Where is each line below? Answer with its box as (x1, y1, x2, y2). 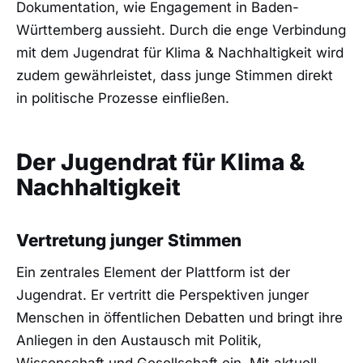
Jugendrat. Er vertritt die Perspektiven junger (16, 287, 309, 304)
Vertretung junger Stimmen (16, 229, 241, 250)
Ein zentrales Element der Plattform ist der (16, 264, 290, 281)
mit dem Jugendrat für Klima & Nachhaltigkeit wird (16, 45, 344, 62)
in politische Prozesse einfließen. (16, 90, 229, 107)
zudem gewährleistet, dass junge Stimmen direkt (16, 67, 333, 84)
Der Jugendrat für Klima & (16, 148, 305, 177)
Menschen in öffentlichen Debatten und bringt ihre (16, 310, 343, 327)
